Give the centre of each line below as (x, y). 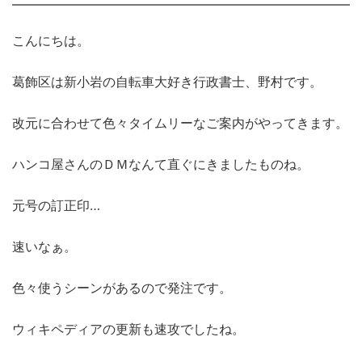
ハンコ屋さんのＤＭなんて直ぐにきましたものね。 (161, 164)
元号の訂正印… (56, 206)
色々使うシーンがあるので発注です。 (122, 288)
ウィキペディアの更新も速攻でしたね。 (128, 329)
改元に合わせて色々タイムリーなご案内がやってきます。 (180, 123)
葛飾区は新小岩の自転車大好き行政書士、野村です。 (167, 82)
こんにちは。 (51, 41)
